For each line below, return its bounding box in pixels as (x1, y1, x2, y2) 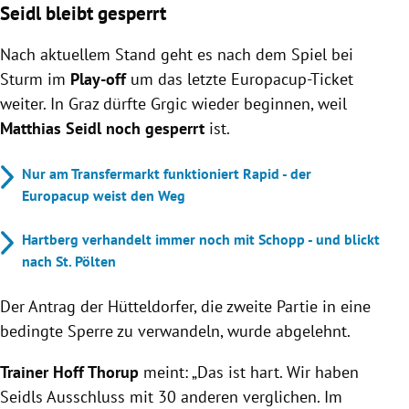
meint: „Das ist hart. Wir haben (139, 362, 359, 383)
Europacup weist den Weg (22, 186, 185, 204)
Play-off (70, 68, 126, 89)
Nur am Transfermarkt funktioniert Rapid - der (22, 164, 311, 183)
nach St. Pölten (22, 252, 116, 270)
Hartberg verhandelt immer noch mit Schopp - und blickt (22, 230, 380, 248)
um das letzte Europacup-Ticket (126, 68, 353, 89)
